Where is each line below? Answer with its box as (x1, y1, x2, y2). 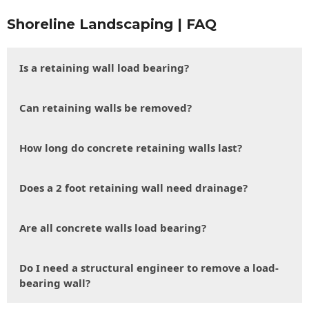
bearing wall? (19, 276, 90, 290)
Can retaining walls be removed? (19, 101, 192, 115)
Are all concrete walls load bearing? (19, 221, 206, 235)
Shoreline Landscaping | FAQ (7, 16, 217, 33)
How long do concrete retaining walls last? (19, 141, 242, 155)
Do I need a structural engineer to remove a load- (19, 261, 279, 275)
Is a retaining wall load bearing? (19, 61, 189, 75)
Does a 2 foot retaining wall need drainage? (19, 181, 248, 195)
